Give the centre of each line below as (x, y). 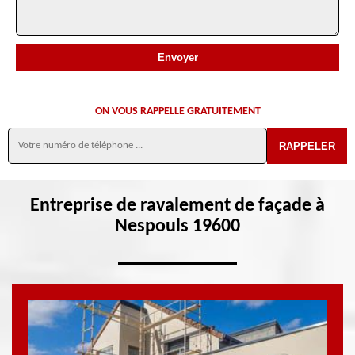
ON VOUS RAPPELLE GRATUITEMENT (177, 111)
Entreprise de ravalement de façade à (177, 206)
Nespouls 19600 (177, 227)
